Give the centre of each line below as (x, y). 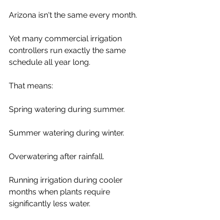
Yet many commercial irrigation (66, 38)
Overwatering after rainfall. (56, 156)
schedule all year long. (50, 62)
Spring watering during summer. (67, 109)
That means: (31, 85)
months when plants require (60, 192)
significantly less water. (50, 203)
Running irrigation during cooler (67, 180)
